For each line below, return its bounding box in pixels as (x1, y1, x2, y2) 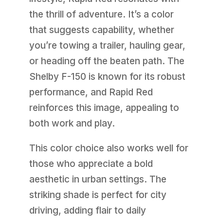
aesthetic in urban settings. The (29, 174, 166, 185)
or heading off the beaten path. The (29, 55, 184, 67)
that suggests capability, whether (29, 24, 174, 36)
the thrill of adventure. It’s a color (29, 9, 174, 20)
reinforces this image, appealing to (29, 102, 179, 114)
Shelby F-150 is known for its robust (29, 71, 185, 83)
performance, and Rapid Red (29, 87, 153, 98)
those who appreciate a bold (29, 158, 153, 170)
